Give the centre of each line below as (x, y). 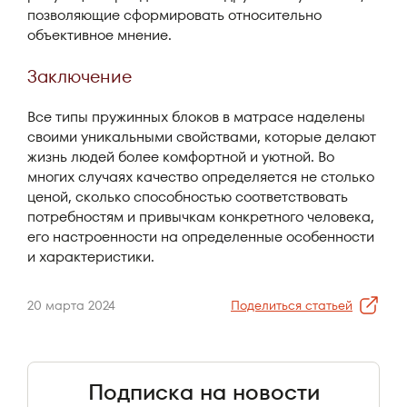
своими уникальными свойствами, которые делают (202, 137)
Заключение (79, 76)
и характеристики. (91, 257)
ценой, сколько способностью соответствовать (188, 197)
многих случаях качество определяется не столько (201, 177)
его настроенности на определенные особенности (201, 237)
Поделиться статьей (292, 305)
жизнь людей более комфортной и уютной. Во (181, 157)
